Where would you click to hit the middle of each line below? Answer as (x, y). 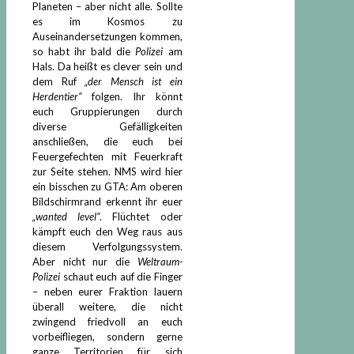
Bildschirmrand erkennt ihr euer (107, 201)
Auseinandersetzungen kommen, (107, 36)
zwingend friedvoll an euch (107, 321)
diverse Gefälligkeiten (107, 126)
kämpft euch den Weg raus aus (107, 231)
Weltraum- (160, 261)
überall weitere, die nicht (107, 306)
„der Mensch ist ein (134, 81)
